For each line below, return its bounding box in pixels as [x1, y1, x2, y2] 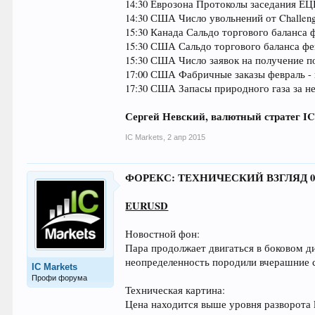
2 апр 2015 [167, 133, 206, 141]
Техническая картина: [125, 283, 226, 297]
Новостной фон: [125, 227, 200, 240]
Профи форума [32, 274, 88, 282]
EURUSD [125, 198, 169, 213]
